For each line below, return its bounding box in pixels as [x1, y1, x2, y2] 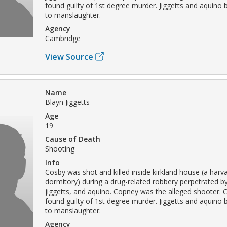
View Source [45, 51, 93, 62]
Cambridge [45, 33, 81, 43]
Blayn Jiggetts [45, 97, 90, 107]
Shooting [45, 143, 74, 154]
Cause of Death [45, 134, 100, 144]
